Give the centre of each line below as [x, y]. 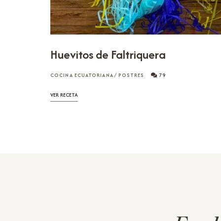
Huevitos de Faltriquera [108, 54]
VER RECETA [64, 94]
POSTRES [131, 75]
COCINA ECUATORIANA [82, 75]
